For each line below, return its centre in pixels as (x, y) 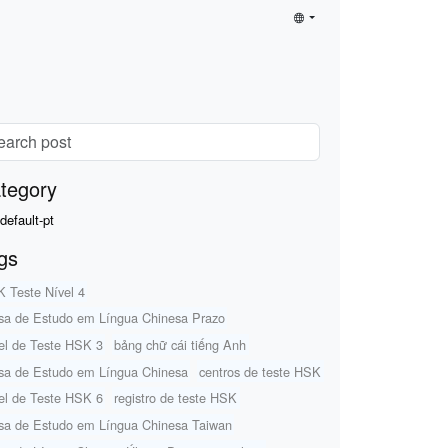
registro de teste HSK (176, 398)
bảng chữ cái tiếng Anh (180, 345)
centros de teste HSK (260, 371)
